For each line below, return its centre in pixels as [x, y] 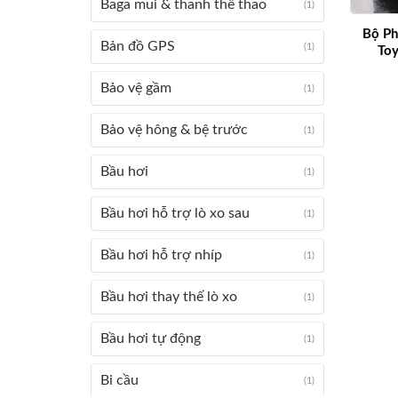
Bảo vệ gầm [136, 88]
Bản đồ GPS [138, 46]
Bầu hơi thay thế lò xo [169, 297]
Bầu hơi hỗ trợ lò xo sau [175, 213]
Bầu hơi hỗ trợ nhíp [161, 255]
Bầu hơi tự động [151, 338]
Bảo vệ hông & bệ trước [174, 130]
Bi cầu [119, 380]
